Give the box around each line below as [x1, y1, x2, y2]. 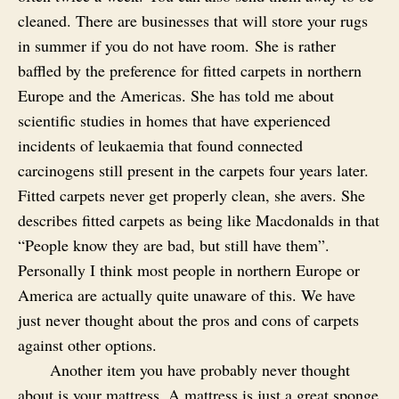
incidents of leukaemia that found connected [18, 134, 303, 156]
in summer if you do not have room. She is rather [18, 34, 336, 56]
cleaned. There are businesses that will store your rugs [18, 9, 368, 31]
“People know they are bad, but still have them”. [18, 233, 330, 256]
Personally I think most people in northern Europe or [18, 258, 360, 281]
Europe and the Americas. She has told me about [18, 84, 334, 106]
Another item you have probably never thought [50, 358, 350, 380]
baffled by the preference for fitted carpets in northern [18, 59, 362, 81]
